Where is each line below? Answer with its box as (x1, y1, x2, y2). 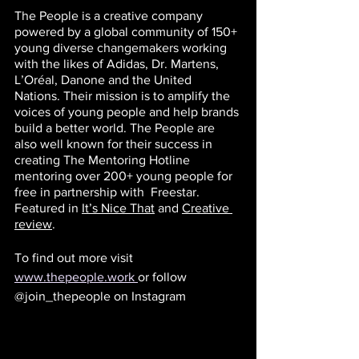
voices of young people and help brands (14, 105, 242, 119)
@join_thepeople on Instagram (14, 289, 186, 304)
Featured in (14, 201, 82, 216)
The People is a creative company (14, 9, 206, 23)
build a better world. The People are (14, 121, 218, 135)
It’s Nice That (82, 201, 155, 216)
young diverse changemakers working (14, 41, 230, 55)
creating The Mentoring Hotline (14, 153, 193, 167)
